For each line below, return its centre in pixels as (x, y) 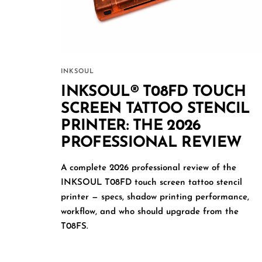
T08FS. (75, 226)
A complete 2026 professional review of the (149, 168)
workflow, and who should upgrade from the (150, 212)
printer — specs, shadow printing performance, (155, 197)
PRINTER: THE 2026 (131, 126)
